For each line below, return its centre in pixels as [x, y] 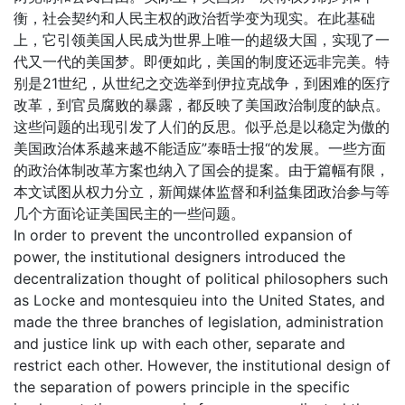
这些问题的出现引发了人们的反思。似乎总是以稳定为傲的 [202, 127]
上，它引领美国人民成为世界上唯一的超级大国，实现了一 [202, 40]
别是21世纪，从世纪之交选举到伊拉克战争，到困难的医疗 [202, 83]
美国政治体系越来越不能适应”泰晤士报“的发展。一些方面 [200, 148]
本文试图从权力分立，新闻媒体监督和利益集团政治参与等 [202, 192]
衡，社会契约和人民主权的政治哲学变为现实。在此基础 [194, 18]
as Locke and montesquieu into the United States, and [199, 300]
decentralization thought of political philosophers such [201, 278]
